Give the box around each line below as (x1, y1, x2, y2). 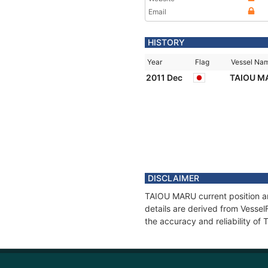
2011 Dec (146, 72, 184, 83)
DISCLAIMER (148, 173, 199, 183)
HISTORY (148, 37, 185, 47)
